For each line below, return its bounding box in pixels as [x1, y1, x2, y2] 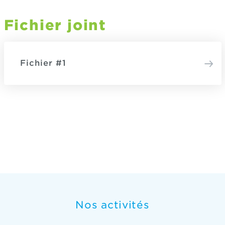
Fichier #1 [20, 58, 66, 68]
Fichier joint [4, 17, 106, 34]
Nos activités [75, 199, 150, 211]
